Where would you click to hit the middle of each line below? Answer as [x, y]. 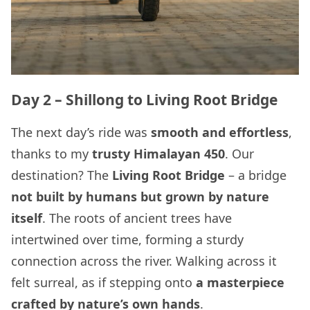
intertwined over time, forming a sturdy [127, 240]
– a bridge [256, 175]
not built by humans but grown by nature [140, 197]
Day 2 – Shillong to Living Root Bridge [146, 99]
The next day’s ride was [81, 133]
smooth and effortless [220, 133]
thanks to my [52, 154]
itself [27, 218]
